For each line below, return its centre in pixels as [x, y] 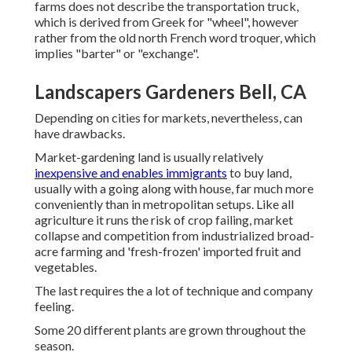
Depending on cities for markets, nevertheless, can [169, 118]
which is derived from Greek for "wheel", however [167, 22]
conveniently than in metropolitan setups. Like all [164, 204]
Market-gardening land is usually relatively [149, 157]
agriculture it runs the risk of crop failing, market [164, 220]
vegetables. [66, 267]
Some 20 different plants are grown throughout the [170, 330]
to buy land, [259, 173]
